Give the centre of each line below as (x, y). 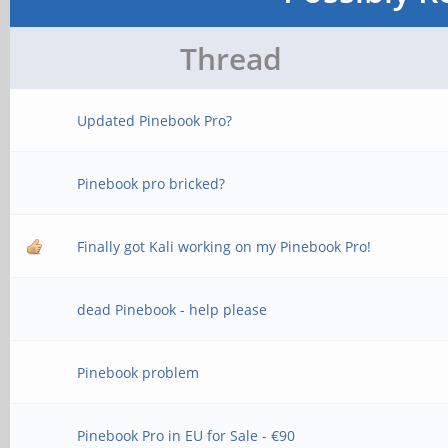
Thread (230, 58)
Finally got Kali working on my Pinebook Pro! (224, 246)
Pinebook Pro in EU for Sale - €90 (186, 435)
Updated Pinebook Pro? (155, 120)
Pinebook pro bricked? (151, 183)
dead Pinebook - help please (172, 309)
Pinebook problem (138, 372)
